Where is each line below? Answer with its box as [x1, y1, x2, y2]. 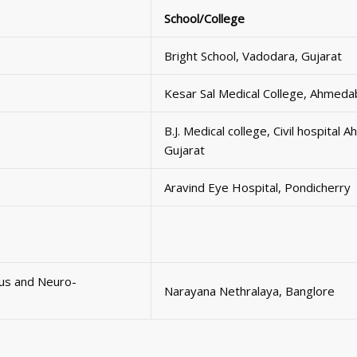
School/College [164, 10, 245, 26]
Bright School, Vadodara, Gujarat [164, 47, 342, 64]
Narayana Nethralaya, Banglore [164, 282, 335, 299]
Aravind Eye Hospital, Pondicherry [164, 178, 351, 195]
